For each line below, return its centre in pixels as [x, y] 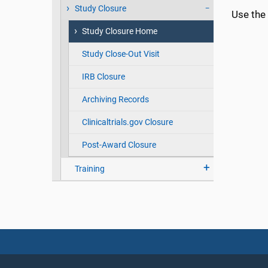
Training [89, 169]
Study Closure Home [119, 31]
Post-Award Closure [119, 145]
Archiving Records [115, 100]
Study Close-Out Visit [121, 54]
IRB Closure [103, 77]
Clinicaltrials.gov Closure [127, 122]
